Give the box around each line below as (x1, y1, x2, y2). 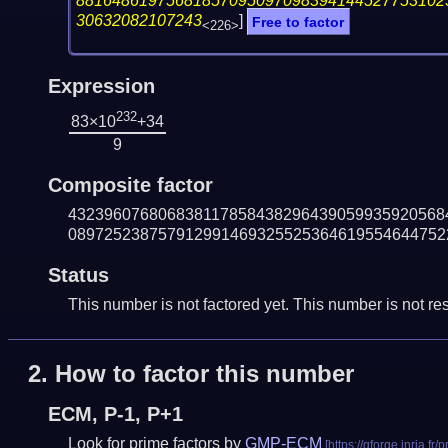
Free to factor (252, 13, 345, 30)
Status (47, 263, 109, 286)
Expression (47, 74, 155, 97)
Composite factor (47, 173, 213, 196)
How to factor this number (54, 360, 354, 388)
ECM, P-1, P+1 (47, 403, 183, 426)
